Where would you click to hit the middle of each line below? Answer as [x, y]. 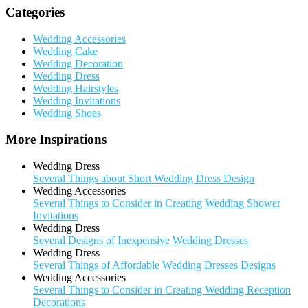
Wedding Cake [65, 51]
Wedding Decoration [78, 63]
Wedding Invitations [77, 100]
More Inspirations [56, 140]
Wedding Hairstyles [76, 88]
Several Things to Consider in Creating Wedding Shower [157, 203]
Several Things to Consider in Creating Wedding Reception [162, 289]
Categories [35, 12]
